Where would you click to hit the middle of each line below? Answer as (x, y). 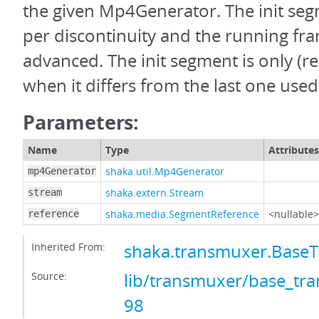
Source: (49, 276)
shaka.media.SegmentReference (182, 214)
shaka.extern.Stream (155, 193)
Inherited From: (68, 247)
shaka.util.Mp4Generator (165, 171)
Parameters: (81, 122)
